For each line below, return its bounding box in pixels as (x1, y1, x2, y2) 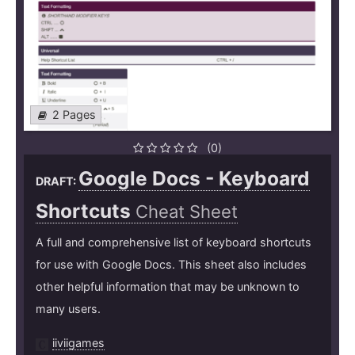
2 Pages (52, 108, 96, 122)
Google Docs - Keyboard (78, 166, 310, 191)
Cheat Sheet (136, 201, 238, 223)
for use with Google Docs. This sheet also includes (36, 258, 307, 272)
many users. (36, 302, 101, 316)
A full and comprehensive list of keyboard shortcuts (36, 235, 311, 250)
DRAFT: (36, 174, 78, 189)
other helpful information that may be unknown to (36, 280, 300, 294)
